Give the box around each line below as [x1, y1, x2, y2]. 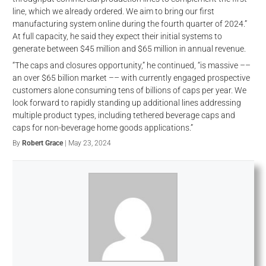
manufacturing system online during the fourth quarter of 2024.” [12, 19, 247, 29]
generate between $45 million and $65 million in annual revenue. [12, 44, 246, 54]
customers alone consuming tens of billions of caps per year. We [12, 85, 246, 96]
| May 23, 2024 [62, 139, 111, 148]
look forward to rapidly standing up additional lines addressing [12, 98, 241, 108]
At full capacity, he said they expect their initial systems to [12, 31, 222, 42]
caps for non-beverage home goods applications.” [12, 123, 193, 133]
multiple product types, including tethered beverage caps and [12, 110, 235, 121]
